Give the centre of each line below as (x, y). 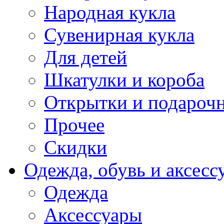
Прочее (74, 125)
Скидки (75, 147)
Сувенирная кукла (119, 35)
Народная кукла (110, 12)
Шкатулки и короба (124, 80)
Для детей (85, 57)
